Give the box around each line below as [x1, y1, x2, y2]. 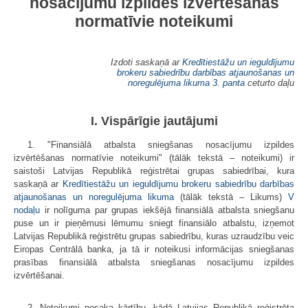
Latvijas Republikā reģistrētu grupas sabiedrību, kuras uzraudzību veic [14, 230, 294, 241]
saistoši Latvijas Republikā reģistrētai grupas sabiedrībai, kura [14, 165, 294, 176]
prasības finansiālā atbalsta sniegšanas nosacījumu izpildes [14, 256, 294, 267]
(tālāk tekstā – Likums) [174, 191, 282, 202]
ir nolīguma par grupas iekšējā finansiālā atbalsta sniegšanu [40, 204, 294, 215]
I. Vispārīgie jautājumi [90, 113, 218, 128]
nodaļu [14, 204, 40, 215]
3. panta [212, 77, 245, 88]
